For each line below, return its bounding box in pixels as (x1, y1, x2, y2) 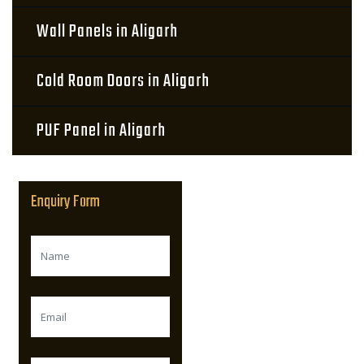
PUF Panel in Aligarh (37, 117, 166, 145)
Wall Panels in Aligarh (37, 18, 178, 45)
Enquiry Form (31, 189, 100, 214)
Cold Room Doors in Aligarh (37, 67, 210, 95)
